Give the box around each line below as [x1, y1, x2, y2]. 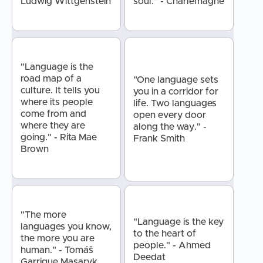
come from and [21, 109, 86, 119]
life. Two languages [133, 99, 217, 109]
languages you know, [21, 222, 112, 232]
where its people [21, 97, 93, 107]
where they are [21, 121, 85, 131]
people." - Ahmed [133, 241, 211, 251]
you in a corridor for [133, 87, 218, 97]
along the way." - [133, 122, 207, 132]
